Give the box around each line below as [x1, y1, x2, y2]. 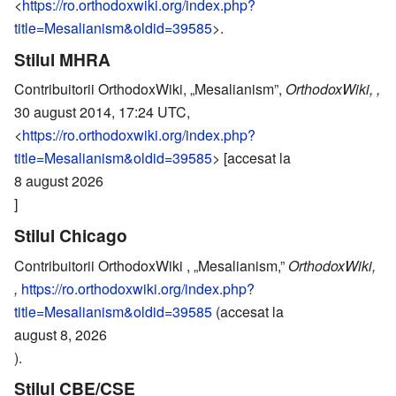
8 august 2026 [14, 171, 103, 192]
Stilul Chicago [14, 222, 127, 247]
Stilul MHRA [14, 46, 110, 72]
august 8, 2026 [14, 324, 107, 345]
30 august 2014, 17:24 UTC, [14, 102, 190, 123]
